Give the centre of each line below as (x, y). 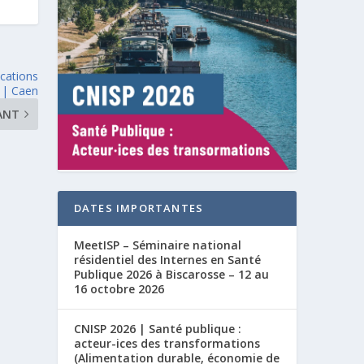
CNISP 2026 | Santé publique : (157, 329)
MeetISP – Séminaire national (157, 245)
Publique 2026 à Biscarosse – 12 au (171, 275)
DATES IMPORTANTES (139, 208)
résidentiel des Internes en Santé (167, 260)
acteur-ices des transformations (167, 344)
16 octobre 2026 (119, 289)
